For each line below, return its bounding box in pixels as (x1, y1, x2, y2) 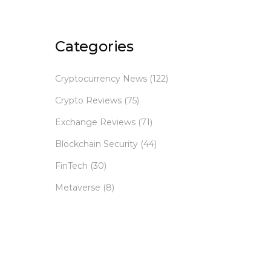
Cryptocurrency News (55, 73, 149, 85)
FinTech (55, 160, 90, 172)
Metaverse (55, 182, 103, 194)
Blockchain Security (55, 139, 140, 150)
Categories (55, 38, 134, 56)
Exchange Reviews (55, 117, 138, 128)
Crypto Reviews (55, 95, 124, 106)
